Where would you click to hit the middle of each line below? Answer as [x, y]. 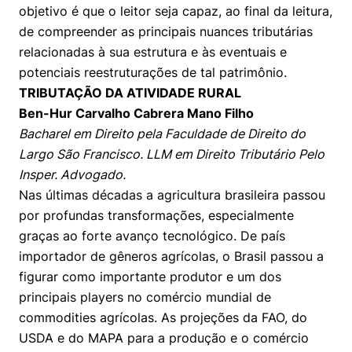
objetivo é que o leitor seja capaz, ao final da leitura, [176, 11]
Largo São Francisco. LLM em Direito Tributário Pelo [172, 154]
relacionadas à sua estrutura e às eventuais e [153, 52]
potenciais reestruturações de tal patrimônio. [153, 72]
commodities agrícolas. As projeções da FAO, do [163, 317]
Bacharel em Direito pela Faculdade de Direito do [162, 134]
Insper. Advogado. [72, 174]
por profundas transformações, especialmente [156, 215]
